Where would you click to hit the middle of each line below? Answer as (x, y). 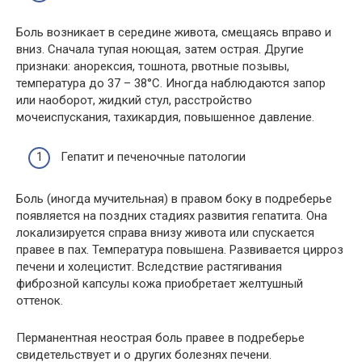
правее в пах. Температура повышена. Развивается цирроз (180, 249)
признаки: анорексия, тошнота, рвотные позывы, (153, 67)
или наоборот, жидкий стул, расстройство (134, 101)
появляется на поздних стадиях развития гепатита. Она (172, 215)
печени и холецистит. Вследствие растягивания (149, 266)
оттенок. (40, 300)
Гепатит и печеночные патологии (153, 156)
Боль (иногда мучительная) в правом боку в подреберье (174, 198)
